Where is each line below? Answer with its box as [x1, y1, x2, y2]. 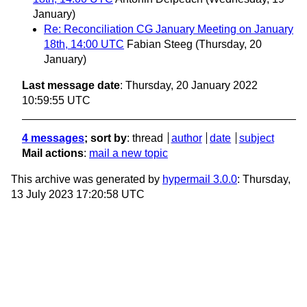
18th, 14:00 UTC [44, 38, 124, 51]
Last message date [22, 79, 120, 92]
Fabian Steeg [127, 38, 193, 51]
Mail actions [22, 147, 84, 160]
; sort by [84, 132, 127, 145]
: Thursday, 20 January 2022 [120, 79, 258, 92]
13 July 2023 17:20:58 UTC [11, 188, 145, 201]
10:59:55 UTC [22, 95, 90, 107]
